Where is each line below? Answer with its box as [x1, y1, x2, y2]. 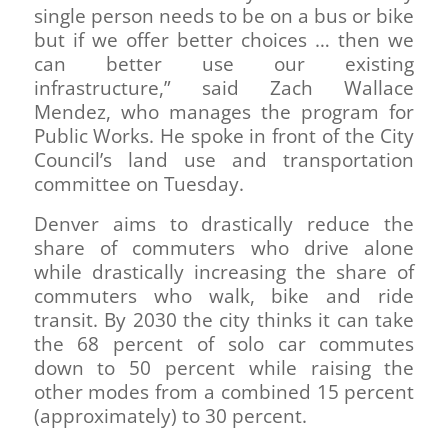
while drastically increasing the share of [33, 258, 415, 285]
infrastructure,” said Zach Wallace [33, 74, 415, 101]
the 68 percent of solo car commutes [33, 330, 415, 357]
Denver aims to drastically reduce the [33, 210, 415, 237]
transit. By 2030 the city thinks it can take [33, 306, 415, 333]
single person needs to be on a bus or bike [33, 2, 415, 29]
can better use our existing [33, 50, 415, 77]
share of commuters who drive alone [33, 234, 415, 261]
